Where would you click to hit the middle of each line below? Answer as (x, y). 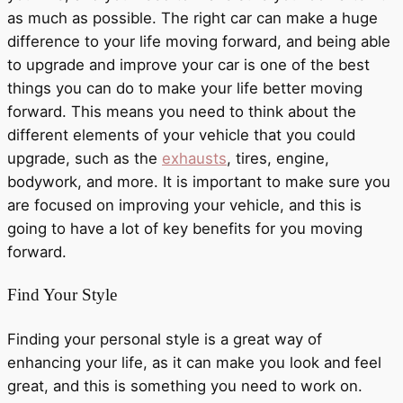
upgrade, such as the (85, 158)
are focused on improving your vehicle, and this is (184, 205)
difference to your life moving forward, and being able (199, 41)
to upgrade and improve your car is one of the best (188, 64)
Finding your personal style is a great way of (165, 340)
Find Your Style (62, 295)
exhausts (194, 158)
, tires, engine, (278, 158)
